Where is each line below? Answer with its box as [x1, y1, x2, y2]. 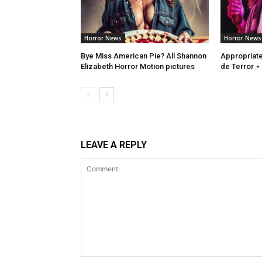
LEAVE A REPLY [81, 139, 147, 151]
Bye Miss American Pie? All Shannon [81, 51, 206, 61]
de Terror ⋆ [220, 62, 260, 71]
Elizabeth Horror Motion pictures [81, 62, 195, 71]
